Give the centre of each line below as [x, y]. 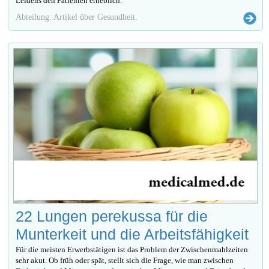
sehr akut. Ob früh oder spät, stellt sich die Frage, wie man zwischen [125, 261]
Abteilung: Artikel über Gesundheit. [77, 17]
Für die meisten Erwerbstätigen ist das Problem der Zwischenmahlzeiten [132, 250]
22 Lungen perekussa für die [112, 216]
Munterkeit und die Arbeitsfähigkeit [132, 234]
